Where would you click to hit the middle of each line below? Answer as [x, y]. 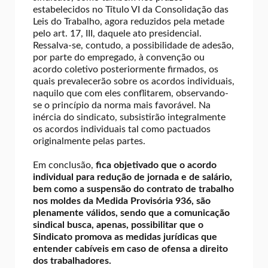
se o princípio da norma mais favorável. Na [122, 105]
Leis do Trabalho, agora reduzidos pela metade [129, 21]
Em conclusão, [64, 165]
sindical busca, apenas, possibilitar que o [118, 225]
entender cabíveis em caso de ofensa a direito [130, 249]
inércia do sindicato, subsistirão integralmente [129, 117]
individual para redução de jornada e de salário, [133, 177]
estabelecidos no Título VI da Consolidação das [131, 9]
